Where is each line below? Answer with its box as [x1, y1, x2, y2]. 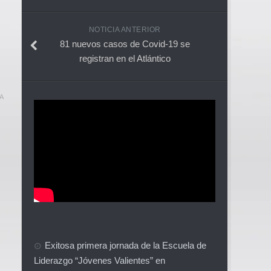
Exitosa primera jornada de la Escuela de [45, 240, 206, 250]
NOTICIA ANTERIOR [88, 25, 161, 34]
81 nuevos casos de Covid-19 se [59, 38, 190, 49]
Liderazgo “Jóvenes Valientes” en [34, 255, 165, 266]
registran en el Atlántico [79, 53, 171, 64]
